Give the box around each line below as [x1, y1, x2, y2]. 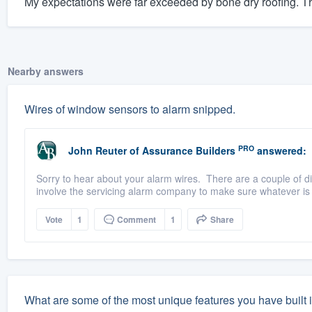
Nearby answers [7, 64, 84, 79]
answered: [253, 143, 306, 158]
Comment [114, 213, 156, 226]
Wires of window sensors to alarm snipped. [24, 101, 235, 118]
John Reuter [68, 143, 127, 158]
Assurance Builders [141, 143, 235, 158]
